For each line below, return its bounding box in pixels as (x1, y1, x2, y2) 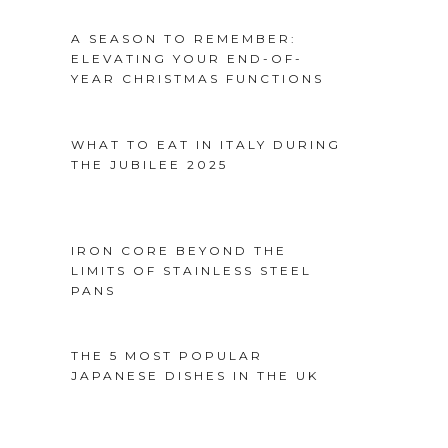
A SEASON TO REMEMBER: (71, 31, 297, 47)
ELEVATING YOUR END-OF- (71, 51, 303, 67)
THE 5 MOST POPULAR (71, 348, 263, 364)
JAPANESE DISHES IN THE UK (71, 368, 319, 384)
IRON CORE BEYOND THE (71, 242, 287, 258)
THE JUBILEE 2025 (71, 156, 228, 172)
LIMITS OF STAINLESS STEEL (71, 262, 312, 278)
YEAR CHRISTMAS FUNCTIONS (71, 71, 324, 87)
